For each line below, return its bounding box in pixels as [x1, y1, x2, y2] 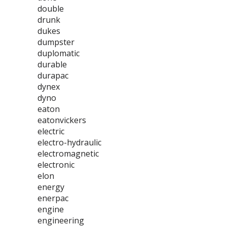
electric [37, 126, 64, 137]
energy [37, 181, 64, 193]
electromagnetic [37, 148, 99, 159]
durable [37, 59, 67, 70]
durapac [37, 70, 68, 81]
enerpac [37, 193, 68, 204]
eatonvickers [37, 115, 86, 126]
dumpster [37, 36, 74, 48]
